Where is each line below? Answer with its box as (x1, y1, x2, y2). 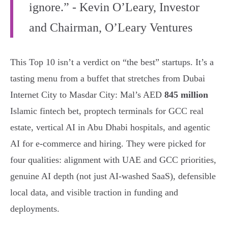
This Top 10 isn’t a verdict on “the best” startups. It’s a (10, 57, 214, 68)
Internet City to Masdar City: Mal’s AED (10, 90, 164, 100)
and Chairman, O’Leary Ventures (29, 21, 192, 35)
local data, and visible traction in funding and (10, 187, 178, 198)
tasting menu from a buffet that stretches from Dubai (10, 73, 205, 84)
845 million (164, 90, 208, 100)
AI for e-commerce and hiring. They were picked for (10, 138, 206, 149)
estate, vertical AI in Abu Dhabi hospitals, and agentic (10, 122, 210, 133)
